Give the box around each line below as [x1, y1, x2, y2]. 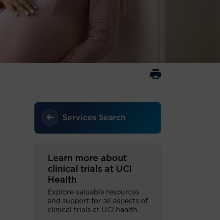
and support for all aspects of [48, 198, 148, 205]
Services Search [62, 114, 126, 122]
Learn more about [48, 154, 127, 163]
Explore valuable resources [48, 189, 139, 196]
